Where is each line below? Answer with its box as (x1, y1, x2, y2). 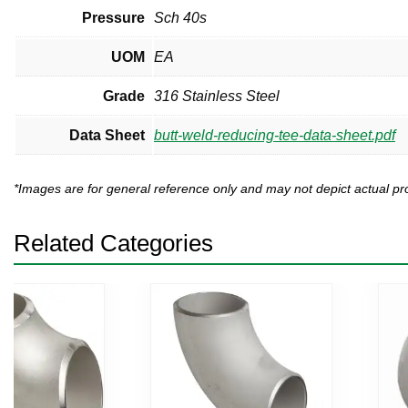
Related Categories (14, 229, 213, 256)
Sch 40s (154, 9, 207, 25)
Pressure (82, 9, 145, 25)
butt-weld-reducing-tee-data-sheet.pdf (154, 127, 395, 143)
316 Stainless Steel (154, 87, 280, 104)
